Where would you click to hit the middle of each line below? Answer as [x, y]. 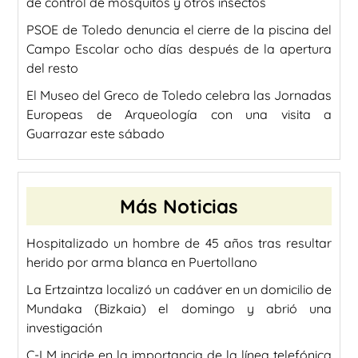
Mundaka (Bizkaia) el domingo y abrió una [179, 308]
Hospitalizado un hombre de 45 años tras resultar [179, 243]
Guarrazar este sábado [95, 133]
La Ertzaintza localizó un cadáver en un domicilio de [179, 289]
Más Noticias [179, 206]
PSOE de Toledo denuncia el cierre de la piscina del [179, 29]
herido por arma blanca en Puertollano [142, 262]
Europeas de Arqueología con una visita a [179, 114]
